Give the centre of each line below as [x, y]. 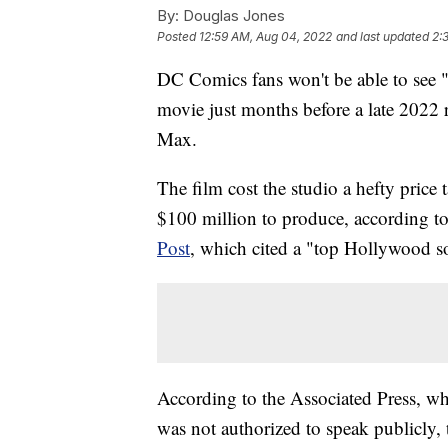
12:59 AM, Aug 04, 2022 [265, 36]
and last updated [382, 36]
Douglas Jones [232, 15]
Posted [178, 36]
